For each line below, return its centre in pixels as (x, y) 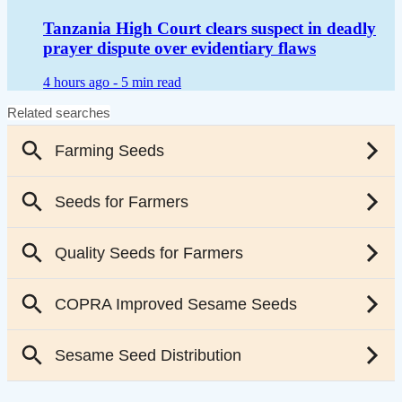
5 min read (151, 83)
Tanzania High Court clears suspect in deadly (210, 28)
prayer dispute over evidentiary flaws (179, 48)
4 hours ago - (82, 83)
